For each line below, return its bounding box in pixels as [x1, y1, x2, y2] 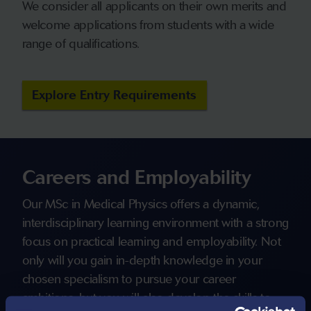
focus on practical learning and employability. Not [22, 234, 281, 250]
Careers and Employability [22, 165, 251, 190]
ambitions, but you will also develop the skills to [22, 290, 271, 306]
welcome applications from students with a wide [22, 17, 274, 33]
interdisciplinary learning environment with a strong [22, 215, 289, 231]
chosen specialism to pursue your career [22, 271, 236, 287]
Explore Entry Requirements [32, 87, 196, 103]
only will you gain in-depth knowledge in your [22, 253, 262, 269]
